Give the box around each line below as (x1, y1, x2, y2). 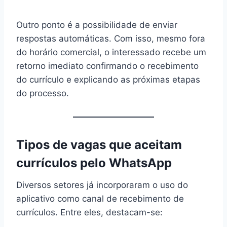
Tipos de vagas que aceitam (16, 137, 182, 152)
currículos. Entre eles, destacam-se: (16, 207, 163, 217)
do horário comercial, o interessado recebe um (16, 47, 206, 57)
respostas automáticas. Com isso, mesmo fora (16, 33, 205, 44)
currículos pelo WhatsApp (16, 155, 172, 170)
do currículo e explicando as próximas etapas (16, 74, 200, 85)
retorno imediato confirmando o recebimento (16, 60, 199, 71)
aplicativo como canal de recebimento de (16, 193, 184, 204)
